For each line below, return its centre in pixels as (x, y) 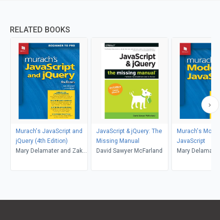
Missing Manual (118, 141)
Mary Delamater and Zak (49, 151)
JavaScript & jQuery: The (129, 131)
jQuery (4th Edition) (41, 141)
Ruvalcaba (30, 161)
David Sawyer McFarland (129, 151)
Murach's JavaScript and (49, 131)
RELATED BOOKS (40, 30)
